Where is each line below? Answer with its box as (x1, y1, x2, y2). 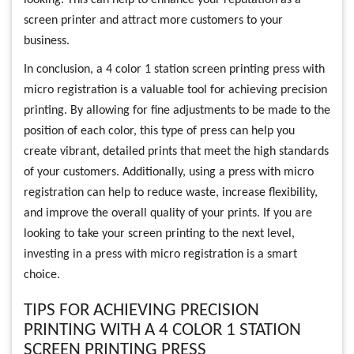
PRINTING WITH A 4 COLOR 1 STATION (24, 321, 301, 340)
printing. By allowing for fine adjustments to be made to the (24, 104, 330, 117)
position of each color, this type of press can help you (24, 124, 295, 137)
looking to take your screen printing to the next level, (24, 227, 295, 240)
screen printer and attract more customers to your (24, 13, 283, 27)
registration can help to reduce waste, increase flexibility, (24, 186, 318, 199)
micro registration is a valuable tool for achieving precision (24, 83, 327, 96)
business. (24, 34, 70, 47)
